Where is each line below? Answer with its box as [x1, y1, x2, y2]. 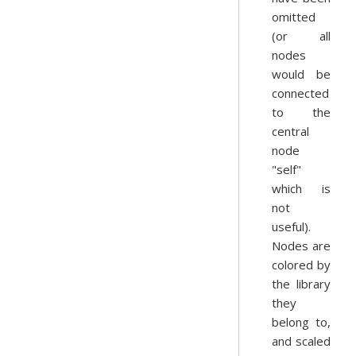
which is [272, 180, 331, 196]
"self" [272, 161, 301, 177]
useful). [272, 219, 311, 234]
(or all [272, 28, 331, 44]
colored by [272, 257, 331, 273]
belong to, [272, 314, 331, 330]
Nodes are [272, 238, 331, 253]
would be [272, 66, 331, 82]
